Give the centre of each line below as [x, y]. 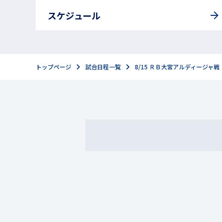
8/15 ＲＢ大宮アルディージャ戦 [177, 66]
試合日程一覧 [103, 66]
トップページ [54, 66]
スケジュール [74, 15]
